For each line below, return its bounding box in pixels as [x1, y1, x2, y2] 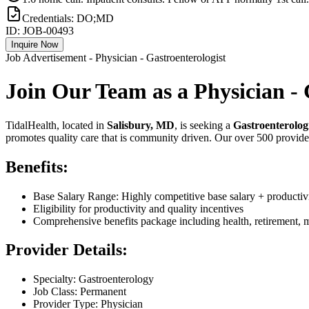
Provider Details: [6, 241, 128, 259]
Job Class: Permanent [33, 286, 126, 298]
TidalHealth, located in [6, 119, 107, 131]
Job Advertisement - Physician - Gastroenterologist [6, 51, 226, 63]
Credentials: [22, 12, 77, 24]
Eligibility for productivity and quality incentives [33, 202, 243, 215]
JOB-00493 [23, 24, 74, 37]
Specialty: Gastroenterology [33, 273, 154, 286]
